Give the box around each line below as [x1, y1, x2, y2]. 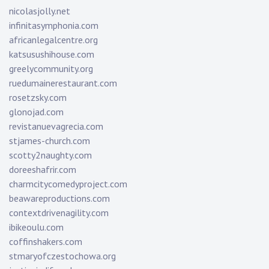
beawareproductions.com [9, 192, 110, 205]
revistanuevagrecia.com [9, 120, 103, 133]
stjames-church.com [9, 134, 90, 147]
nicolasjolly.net [9, 5, 70, 17]
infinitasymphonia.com [9, 19, 98, 32]
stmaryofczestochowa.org [9, 250, 116, 262]
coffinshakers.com [9, 235, 82, 248]
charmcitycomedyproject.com [9, 178, 127, 190]
